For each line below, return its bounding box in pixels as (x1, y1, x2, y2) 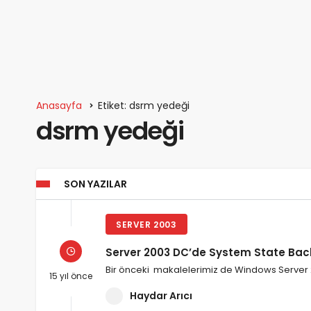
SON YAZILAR (64, 177, 127, 192)
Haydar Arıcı (130, 289, 192, 303)
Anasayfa (36, 99, 82, 113)
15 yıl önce (49, 269, 92, 282)
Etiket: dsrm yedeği (98, 99, 190, 113)
